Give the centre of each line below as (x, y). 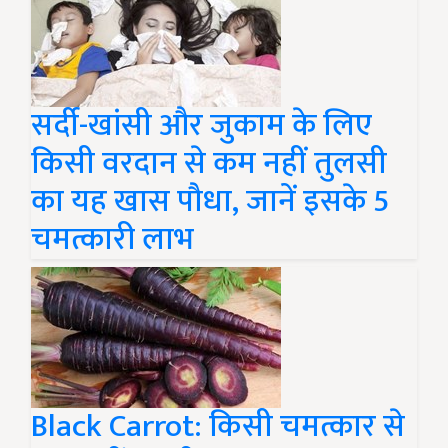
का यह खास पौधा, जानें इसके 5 (210, 202)
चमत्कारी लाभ (112, 240)
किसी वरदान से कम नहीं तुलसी (209, 164)
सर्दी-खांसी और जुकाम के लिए (201, 126)
